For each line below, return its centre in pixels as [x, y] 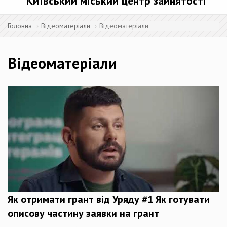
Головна [20, 26]
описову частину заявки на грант [83, 213]
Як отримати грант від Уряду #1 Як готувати [109, 199]
